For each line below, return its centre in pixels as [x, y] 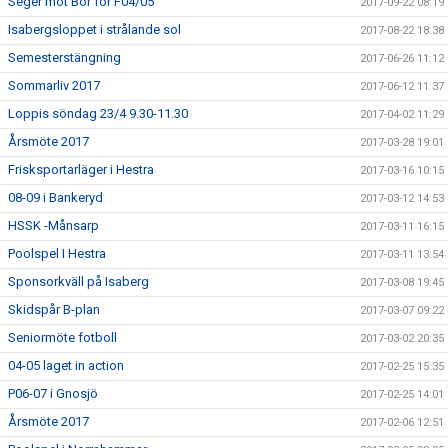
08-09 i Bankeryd [55, 198]
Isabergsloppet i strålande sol [94, 30]
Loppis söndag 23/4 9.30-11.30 [98, 114]
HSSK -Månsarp [53, 226]
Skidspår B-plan [54, 310]
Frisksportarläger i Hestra [81, 170]
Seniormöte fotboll [62, 338]
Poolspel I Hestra [57, 254]
